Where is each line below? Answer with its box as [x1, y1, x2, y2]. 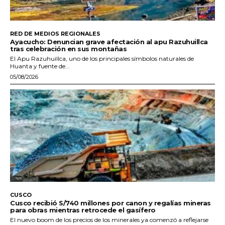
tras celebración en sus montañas [10, 45, 127, 53]
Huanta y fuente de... [10, 62, 70, 70]
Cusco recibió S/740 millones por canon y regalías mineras [10, 198, 211, 207]
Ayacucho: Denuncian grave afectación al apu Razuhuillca [10, 38, 208, 46]
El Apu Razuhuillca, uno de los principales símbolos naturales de [10, 55, 194, 63]
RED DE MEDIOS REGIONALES [10, 30, 100, 38]
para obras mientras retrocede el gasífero [10, 205, 156, 214]
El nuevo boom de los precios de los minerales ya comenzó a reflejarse [10, 215, 208, 223]
